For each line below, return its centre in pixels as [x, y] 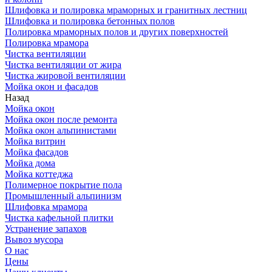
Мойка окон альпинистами [61, 130]
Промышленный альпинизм [63, 196]
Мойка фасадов [37, 152]
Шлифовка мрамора [46, 207]
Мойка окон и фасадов [52, 87]
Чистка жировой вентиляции [65, 76]
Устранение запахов [46, 229]
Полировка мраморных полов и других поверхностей [117, 32]
